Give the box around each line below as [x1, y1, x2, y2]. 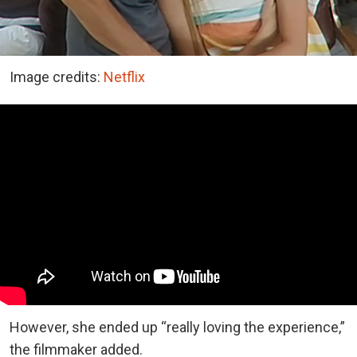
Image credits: [10, 69, 104, 86]
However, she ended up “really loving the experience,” [10, 318, 345, 335]
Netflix [104, 69, 145, 86]
